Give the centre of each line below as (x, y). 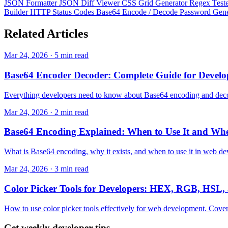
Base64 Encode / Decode (138, 12)
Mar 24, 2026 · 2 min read (46, 112)
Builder (17, 12)
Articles (67, 34)
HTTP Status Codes (63, 12)
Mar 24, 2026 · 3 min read (46, 169)
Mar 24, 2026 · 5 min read (46, 55)
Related (25, 34)
